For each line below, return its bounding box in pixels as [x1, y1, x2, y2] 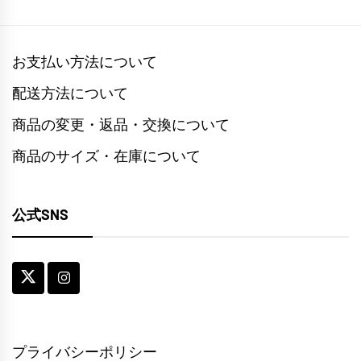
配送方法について [12, 85, 128, 102]
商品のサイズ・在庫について [12, 147, 201, 165]
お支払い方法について [12, 53, 157, 71]
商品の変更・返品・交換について [12, 116, 230, 134]
